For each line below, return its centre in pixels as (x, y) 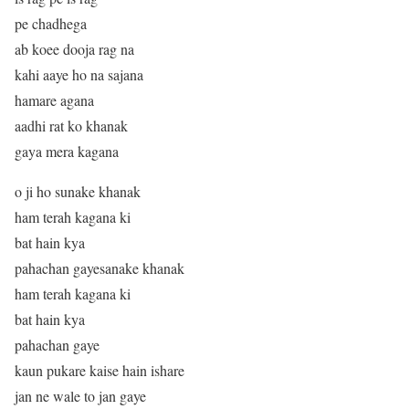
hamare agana (54, 100)
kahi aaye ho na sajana (79, 74)
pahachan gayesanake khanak (100, 267)
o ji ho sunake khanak (78, 191)
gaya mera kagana (67, 151)
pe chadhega (51, 23)
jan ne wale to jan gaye (80, 395)
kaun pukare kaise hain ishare (100, 370)
